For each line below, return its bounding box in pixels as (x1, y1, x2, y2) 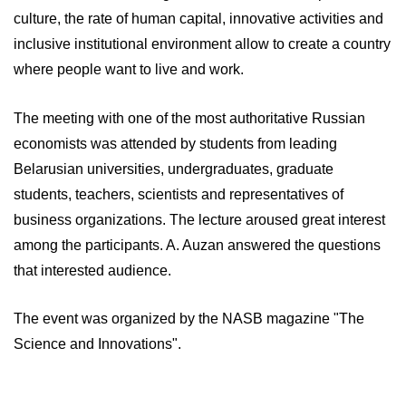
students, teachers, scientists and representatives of (14, 186, 343, 202)
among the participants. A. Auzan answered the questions (14, 237, 381, 253)
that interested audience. (14, 262, 171, 278)
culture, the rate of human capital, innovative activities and (14, 11, 383, 26)
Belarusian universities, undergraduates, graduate (14, 160, 333, 177)
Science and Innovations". (14, 336, 181, 353)
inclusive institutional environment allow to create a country (14, 36, 391, 52)
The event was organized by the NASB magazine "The (14, 311, 364, 327)
